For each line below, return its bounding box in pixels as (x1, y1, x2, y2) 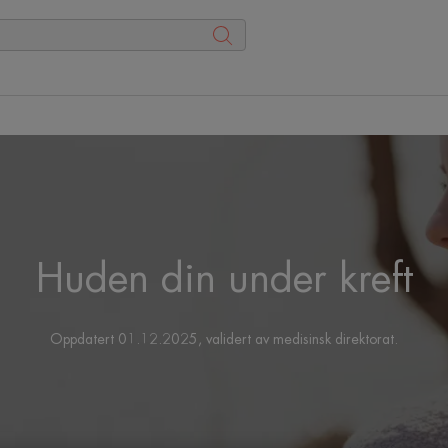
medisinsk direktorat (273, 332, 394, 346)
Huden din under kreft (35, 259, 413, 299)
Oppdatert (50, 332, 118, 346)
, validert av (198, 332, 273, 346)
